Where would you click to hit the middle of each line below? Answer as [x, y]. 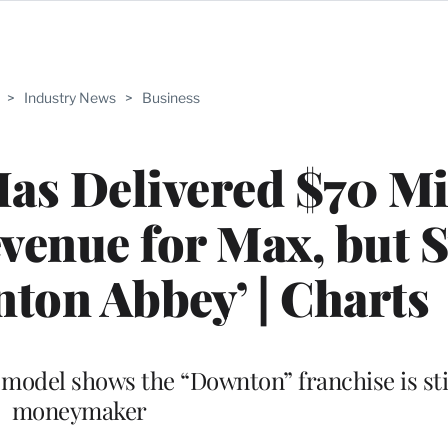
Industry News [69, 97]
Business [170, 97]
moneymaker [79, 409]
